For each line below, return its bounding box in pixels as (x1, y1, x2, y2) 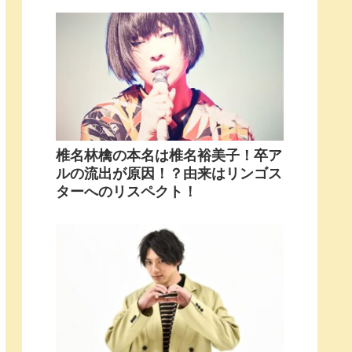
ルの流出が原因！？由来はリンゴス (56, 165, 282, 181)
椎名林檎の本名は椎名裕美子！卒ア (56, 147, 282, 163)
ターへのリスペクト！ (56, 183, 197, 200)
